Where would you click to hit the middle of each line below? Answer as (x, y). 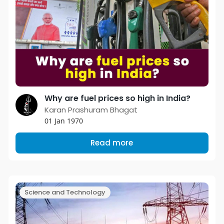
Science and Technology (65, 192)
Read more (112, 143)
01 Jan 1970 (63, 121)
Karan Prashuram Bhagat (91, 110)
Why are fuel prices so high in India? (117, 98)
